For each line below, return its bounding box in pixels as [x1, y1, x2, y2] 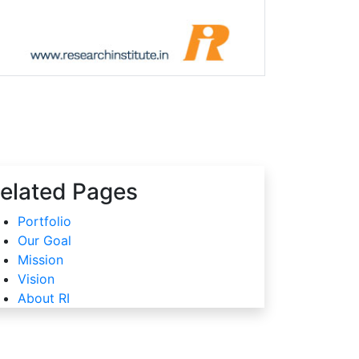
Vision [18, 270, 54, 287]
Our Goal [18, 232, 71, 248]
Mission [18, 251, 63, 268]
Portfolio [18, 212, 71, 229]
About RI [18, 289, 70, 306]
